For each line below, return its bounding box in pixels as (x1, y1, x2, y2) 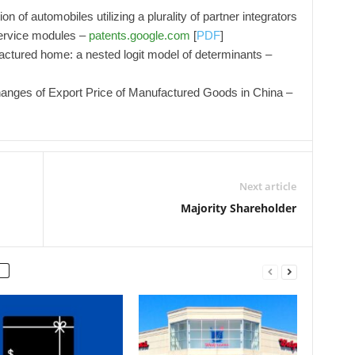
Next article (239, 179, 296, 193)
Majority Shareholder (180, 200, 296, 216)
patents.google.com (88, 29, 190, 42)
